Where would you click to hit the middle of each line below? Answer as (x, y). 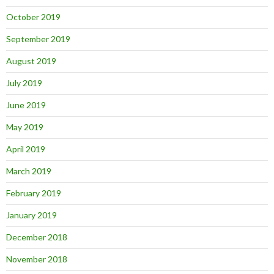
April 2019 (26, 149)
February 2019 (34, 193)
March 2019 (29, 171)
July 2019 (24, 83)
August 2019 (31, 61)
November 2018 (37, 259)
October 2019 (33, 17)
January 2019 (31, 215)
